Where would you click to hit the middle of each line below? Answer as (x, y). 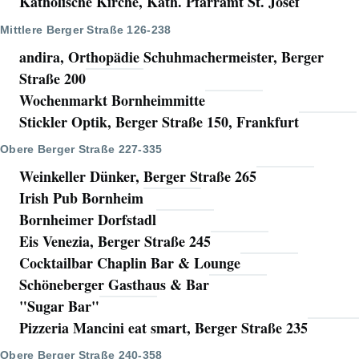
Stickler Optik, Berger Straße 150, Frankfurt (159, 121)
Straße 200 (52, 78)
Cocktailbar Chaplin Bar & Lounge (130, 262)
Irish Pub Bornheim (81, 198)
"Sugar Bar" (59, 306)
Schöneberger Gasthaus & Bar (114, 284)
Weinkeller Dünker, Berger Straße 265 (138, 176)
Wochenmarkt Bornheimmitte (112, 100)
